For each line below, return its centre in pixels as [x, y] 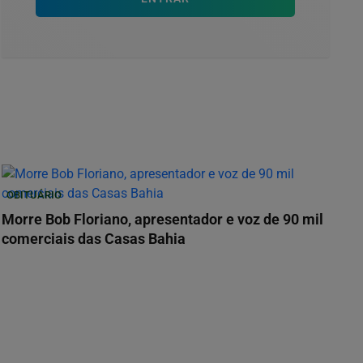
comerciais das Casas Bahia [94, 239]
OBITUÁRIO [34, 195]
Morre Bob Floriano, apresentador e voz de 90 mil [162, 220]
